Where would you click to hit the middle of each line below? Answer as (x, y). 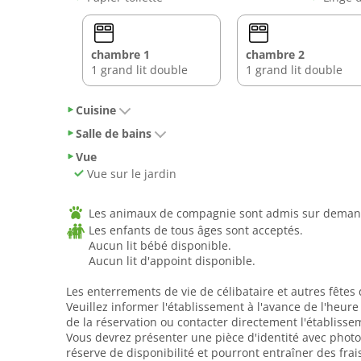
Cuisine (96, 110)
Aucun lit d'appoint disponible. (172, 261)
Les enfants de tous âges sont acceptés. (196, 230)
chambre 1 (120, 54)
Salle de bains (114, 133)
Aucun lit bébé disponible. (160, 246)
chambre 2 (275, 54)
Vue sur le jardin (130, 174)
